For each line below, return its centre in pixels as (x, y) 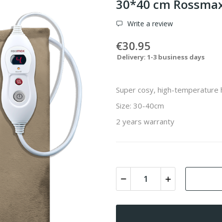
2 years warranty (145, 121)
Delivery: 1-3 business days (161, 57)
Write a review (149, 23)
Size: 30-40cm (140, 105)
